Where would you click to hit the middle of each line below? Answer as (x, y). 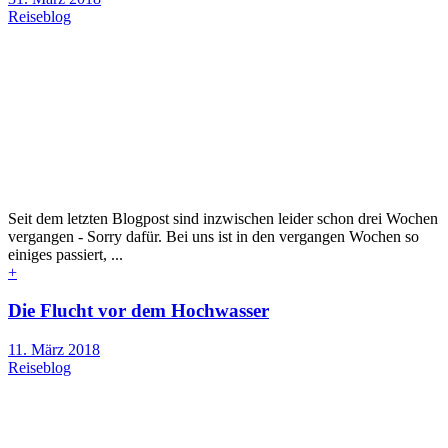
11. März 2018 (54, 350)
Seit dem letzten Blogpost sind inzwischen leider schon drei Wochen (223, 218)
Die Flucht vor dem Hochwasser (138, 311)
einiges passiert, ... (65, 254)
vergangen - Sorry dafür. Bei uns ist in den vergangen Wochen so (213, 236)
